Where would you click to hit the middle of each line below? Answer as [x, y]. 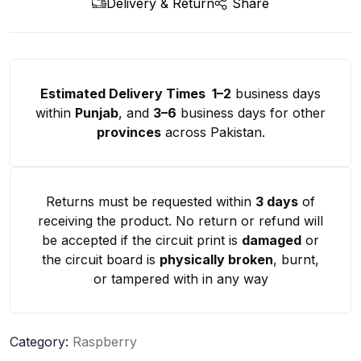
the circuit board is [101, 260]
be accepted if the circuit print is [142, 241]
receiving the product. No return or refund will [180, 221]
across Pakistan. [213, 133]
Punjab [97, 113]
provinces [129, 133]
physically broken [216, 260]
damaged [272, 241]
